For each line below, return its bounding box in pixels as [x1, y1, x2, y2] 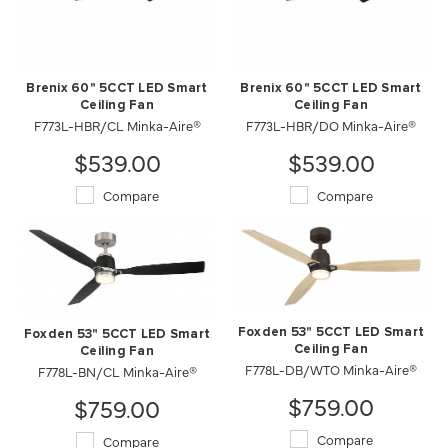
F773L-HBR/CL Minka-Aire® [33, 116, 201, 134]
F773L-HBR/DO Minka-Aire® [246, 116, 416, 134]
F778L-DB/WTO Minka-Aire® [245, 359, 417, 378]
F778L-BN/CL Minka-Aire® [37, 362, 197, 380]
